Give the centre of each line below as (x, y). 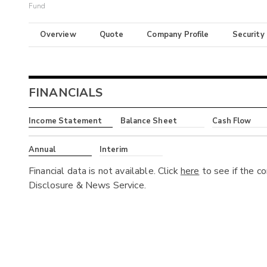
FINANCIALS (66, 93)
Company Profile (178, 35)
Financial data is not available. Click (105, 171)
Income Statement (66, 121)
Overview (58, 35)
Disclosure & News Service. (87, 185)
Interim (113, 149)
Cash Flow (232, 121)
